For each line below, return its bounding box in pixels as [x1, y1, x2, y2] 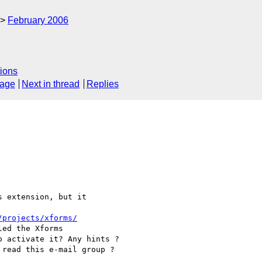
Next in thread [22, 79, 80, 89]
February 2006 [8, 15, 68, 25]
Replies [86, 79, 119, 89]
